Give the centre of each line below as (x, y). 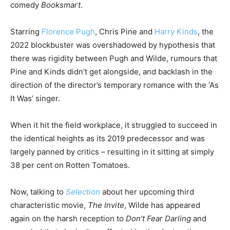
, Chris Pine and (125, 31)
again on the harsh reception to (68, 218)
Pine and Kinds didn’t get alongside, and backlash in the (111, 71)
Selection (83, 191)
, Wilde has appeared (162, 205)
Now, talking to (38, 191)
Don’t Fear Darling (158, 218)
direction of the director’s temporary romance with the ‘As (114, 85)
